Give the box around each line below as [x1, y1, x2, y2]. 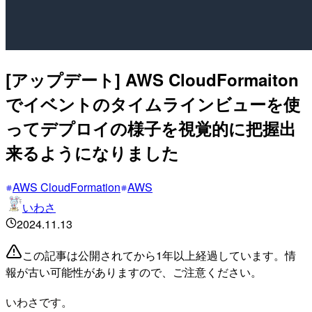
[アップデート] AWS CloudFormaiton [6, 67, 299, 91]
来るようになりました [6, 140, 179, 164]
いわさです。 [6, 293, 72, 310]
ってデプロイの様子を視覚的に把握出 [6, 116, 296, 140]
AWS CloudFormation [13, 178, 120, 195]
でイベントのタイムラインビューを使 [6, 91, 300, 116]
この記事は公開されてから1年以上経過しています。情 [22, 247, 296, 263]
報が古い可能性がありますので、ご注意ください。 [6, 263, 262, 280]
